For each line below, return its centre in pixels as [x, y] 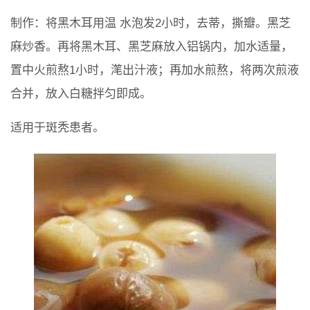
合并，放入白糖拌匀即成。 [81, 93]
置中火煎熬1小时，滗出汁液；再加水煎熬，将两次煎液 [155, 70]
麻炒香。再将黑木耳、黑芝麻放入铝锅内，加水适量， [152, 46]
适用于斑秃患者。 [57, 127]
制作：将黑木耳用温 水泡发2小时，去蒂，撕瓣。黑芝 [151, 23]
